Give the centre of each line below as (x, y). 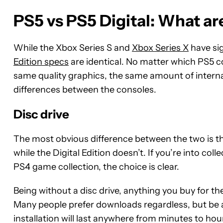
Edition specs (41, 61)
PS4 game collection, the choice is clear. (96, 167)
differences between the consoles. (85, 89)
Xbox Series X (160, 48)
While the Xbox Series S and (73, 48)
